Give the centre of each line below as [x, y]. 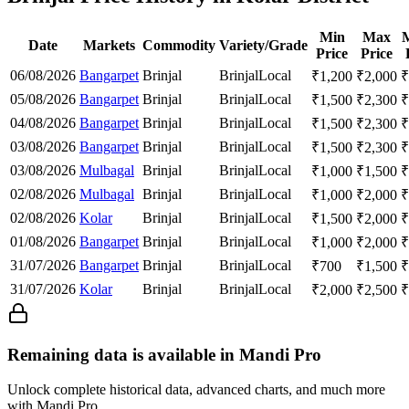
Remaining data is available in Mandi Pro [164, 354]
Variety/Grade [263, 45]
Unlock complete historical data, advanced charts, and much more [196, 390]
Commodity [179, 45]
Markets [109, 45]
